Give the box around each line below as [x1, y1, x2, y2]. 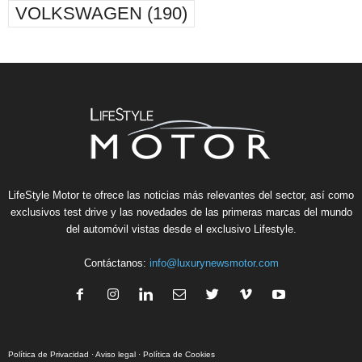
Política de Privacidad [8, 349, 89, 359]
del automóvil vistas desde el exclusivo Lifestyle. [65, 222, 297, 235]
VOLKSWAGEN [15, 2, 142, 23]
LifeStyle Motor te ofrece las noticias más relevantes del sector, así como [8, 188, 354, 201]
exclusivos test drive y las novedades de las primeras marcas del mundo [10, 205, 352, 218]
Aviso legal [95, 349, 136, 359]
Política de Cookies [143, 349, 215, 359]
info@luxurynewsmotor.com [149, 256, 279, 269]
